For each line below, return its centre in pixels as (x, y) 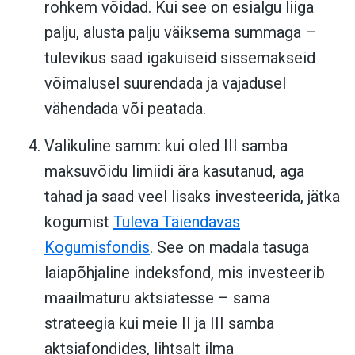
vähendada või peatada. (125, 108)
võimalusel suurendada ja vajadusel (165, 83)
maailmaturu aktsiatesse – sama (157, 298)
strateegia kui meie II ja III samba (159, 323)
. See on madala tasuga (229, 247)
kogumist (79, 221)
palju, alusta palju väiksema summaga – (180, 32)
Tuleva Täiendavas (177, 221)
